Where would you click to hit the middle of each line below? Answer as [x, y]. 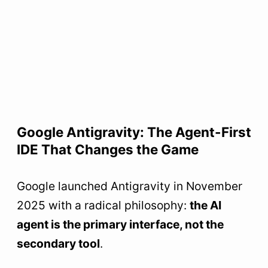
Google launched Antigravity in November [130, 186]
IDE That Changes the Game [108, 150]
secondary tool [58, 244]
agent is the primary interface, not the [120, 225]
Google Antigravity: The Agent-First [134, 132]
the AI [205, 205]
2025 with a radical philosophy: [103, 205]
